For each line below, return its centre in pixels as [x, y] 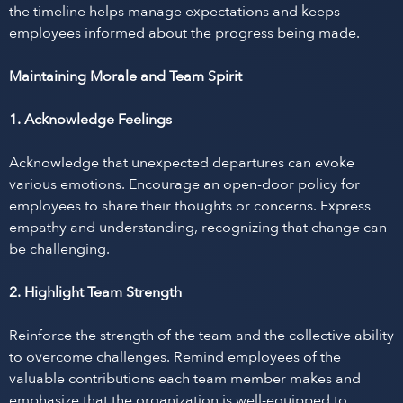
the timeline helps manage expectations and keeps [175, 12]
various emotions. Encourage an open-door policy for [184, 184]
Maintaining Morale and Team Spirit [125, 76]
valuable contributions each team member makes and [185, 379]
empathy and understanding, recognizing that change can [198, 228]
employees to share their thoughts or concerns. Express [190, 206]
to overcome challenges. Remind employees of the [175, 357]
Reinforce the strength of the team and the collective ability [201, 336]
